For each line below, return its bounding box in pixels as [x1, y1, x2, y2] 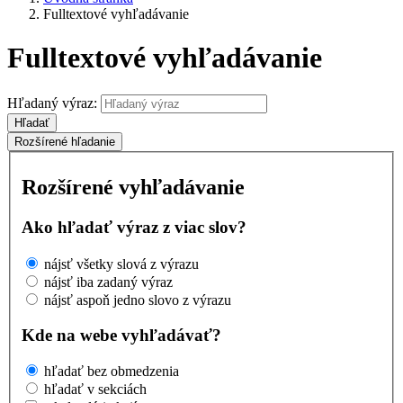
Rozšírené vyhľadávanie [22, 175, 245, 200]
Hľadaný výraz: [7, 94, 97, 111]
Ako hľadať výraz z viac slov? [22, 218, 246, 237]
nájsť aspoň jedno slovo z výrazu [44, 292, 231, 308]
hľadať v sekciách [44, 381, 147, 398]
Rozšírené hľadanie [14, 134, 115, 148]
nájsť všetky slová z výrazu [44, 256, 199, 272]
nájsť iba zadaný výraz [44, 274, 173, 290]
